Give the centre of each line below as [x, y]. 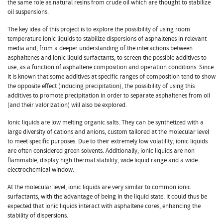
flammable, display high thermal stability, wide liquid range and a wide [103, 160]
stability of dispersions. [38, 215]
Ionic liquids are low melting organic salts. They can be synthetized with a [106, 122]
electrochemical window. [41, 169]
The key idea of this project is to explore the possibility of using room [99, 29]
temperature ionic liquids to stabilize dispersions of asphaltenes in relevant [107, 39]
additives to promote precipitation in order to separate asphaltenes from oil [109, 95]
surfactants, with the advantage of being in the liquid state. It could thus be [107, 196]
